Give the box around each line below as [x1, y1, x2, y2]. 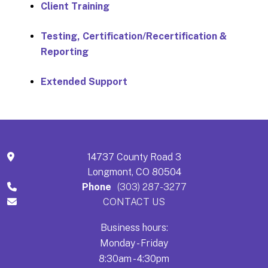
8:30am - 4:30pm [99, 252, 169, 264]
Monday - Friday [100, 237, 168, 249]
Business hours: [100, 221, 168, 233]
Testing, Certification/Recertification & [41, 30, 227, 42]
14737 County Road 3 [87, 151, 181, 163]
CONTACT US [103, 196, 165, 208]
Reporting [41, 45, 89, 57]
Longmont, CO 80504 [87, 166, 181, 178]
